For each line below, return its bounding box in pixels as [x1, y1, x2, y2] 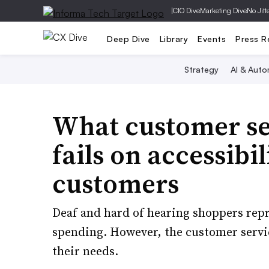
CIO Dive [173, 6, 200, 15]
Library [159, 33, 188, 44]
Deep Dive [107, 33, 150, 44]
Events [198, 33, 226, 44]
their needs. [52, 243, 118, 259]
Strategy [184, 64, 219, 74]
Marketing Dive [200, 6, 247, 15]
